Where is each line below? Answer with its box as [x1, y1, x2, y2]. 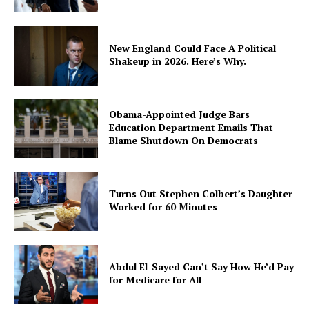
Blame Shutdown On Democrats [109, 133, 259, 147]
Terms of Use [21, 282, 85, 295]
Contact [21, 198, 61, 211]
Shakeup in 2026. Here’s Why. [109, 54, 247, 68]
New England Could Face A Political [109, 41, 277, 54]
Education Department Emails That [109, 120, 274, 134]
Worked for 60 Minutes [109, 200, 218, 214]
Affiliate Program [21, 261, 103, 274]
